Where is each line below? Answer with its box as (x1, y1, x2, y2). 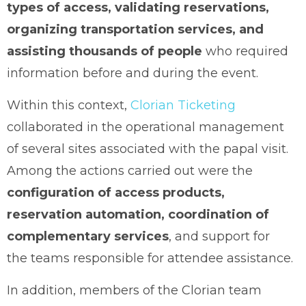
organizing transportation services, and (7, 21, 264, 37)
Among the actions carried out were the (7, 163, 253, 178)
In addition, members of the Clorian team (7, 282, 262, 298)
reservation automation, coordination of (7, 206, 269, 222)
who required (206, 43, 288, 59)
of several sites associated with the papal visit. (7, 141, 288, 156)
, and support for (169, 228, 270, 244)
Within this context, (7, 97, 130, 113)
